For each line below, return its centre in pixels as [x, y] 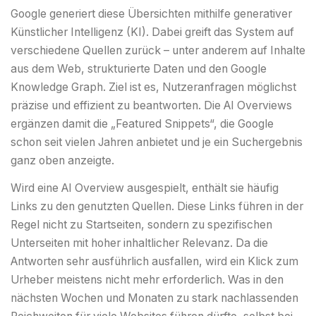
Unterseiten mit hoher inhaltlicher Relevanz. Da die [139, 243]
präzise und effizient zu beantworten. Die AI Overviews [151, 105]
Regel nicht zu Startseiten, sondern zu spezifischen [141, 225]
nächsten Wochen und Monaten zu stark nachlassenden [154, 298]
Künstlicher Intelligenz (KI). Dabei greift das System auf [152, 32]
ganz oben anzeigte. [62, 160]
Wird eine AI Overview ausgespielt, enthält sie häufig [145, 188]
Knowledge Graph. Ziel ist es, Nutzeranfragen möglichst [153, 87]
